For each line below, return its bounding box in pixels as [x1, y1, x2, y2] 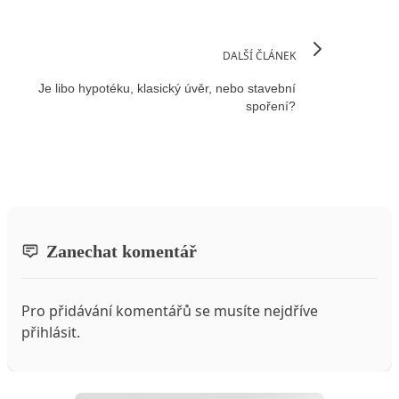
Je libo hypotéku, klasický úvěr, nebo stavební [38, 81, 296, 96]
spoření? [246, 99, 296, 114]
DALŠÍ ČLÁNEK [223, 47, 296, 63]
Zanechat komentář [46, 240, 197, 261]
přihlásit [21, 322, 77, 342]
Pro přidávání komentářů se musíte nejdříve [21, 300, 318, 321]
